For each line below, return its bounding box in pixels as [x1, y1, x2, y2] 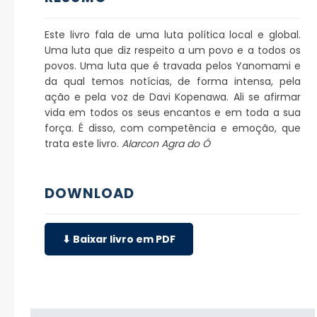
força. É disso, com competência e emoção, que [45, 120, 301, 135]
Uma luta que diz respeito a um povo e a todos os [45, 42, 301, 57]
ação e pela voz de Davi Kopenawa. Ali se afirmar [45, 89, 301, 104]
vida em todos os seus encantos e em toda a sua [45, 105, 301, 120]
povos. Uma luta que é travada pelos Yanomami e [45, 58, 301, 73]
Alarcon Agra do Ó [122, 136, 210, 151]
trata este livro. [45, 136, 122, 151]
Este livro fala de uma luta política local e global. [45, 27, 301, 42]
